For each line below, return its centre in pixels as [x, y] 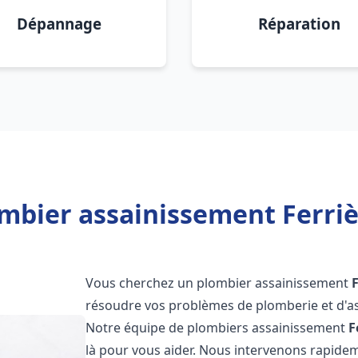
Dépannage [59, 24]
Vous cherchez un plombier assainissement [219, 283]
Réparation [299, 24]
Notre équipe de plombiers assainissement [217, 328]
